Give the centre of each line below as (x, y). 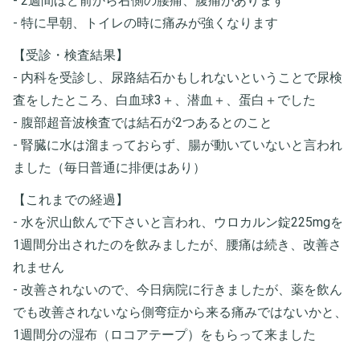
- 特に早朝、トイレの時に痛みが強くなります (145, 22)
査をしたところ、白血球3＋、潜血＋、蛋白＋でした (164, 100)
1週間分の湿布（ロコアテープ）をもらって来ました (164, 334)
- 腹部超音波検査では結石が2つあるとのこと (143, 122)
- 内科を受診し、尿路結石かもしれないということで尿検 (178, 77)
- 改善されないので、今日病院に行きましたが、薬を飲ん (178, 289)
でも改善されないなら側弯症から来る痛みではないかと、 (180, 312)
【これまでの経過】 (71, 199)
